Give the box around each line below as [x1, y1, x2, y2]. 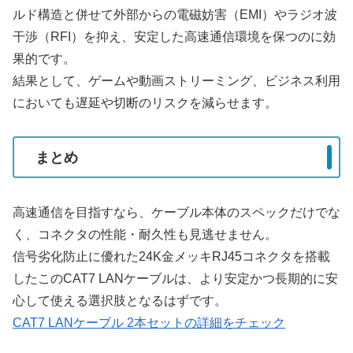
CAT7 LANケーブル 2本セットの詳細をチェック [13, 315, 285, 329]
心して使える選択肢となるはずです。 [13, 293, 227, 307]
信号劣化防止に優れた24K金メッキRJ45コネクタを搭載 [13, 249, 330, 263]
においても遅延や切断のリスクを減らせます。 [13, 95, 277, 110]
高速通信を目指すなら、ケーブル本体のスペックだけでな [13, 205, 340, 219]
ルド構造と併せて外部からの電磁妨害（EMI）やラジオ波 [13, 7, 337, 21]
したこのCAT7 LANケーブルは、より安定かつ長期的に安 [13, 271, 338, 285]
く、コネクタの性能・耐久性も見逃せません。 [13, 227, 277, 241]
